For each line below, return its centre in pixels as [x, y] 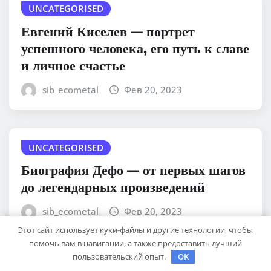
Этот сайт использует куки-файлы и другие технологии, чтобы [135, 230]
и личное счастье [73, 64]
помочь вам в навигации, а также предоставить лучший [135, 243]
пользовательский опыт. [120, 256]
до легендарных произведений [113, 187]
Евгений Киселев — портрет [108, 31]
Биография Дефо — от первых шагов [133, 170]
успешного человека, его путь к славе [135, 47]
